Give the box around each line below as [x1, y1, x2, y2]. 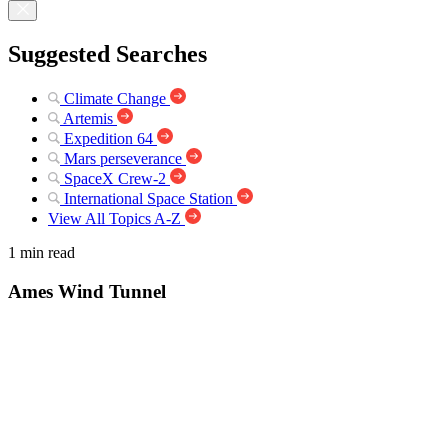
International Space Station [64, 189, 233, 207]
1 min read [8, 243, 75, 261]
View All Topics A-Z [48, 209, 181, 227]
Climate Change [64, 89, 166, 107]
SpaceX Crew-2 [64, 169, 166, 187]
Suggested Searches [8, 40, 207, 67]
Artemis [63, 109, 113, 127]
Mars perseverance [64, 149, 182, 167]
